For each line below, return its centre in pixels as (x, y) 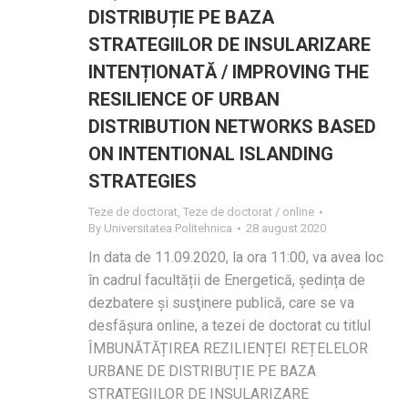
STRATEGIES (143, 181)
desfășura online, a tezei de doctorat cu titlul (229, 326)
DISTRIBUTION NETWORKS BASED (232, 127)
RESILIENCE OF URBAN (184, 99)
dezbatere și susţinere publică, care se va (221, 303)
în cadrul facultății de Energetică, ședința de (227, 280)
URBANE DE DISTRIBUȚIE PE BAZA (202, 371)
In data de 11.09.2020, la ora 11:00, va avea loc (236, 257)
